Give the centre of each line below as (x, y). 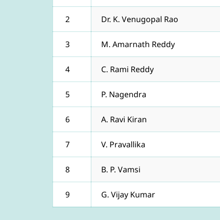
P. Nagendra (124, 94)
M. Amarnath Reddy (138, 44)
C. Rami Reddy (127, 69)
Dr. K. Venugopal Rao (140, 19)
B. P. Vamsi (121, 169)
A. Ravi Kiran (124, 119)
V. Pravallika (123, 144)
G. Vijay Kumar (128, 194)
